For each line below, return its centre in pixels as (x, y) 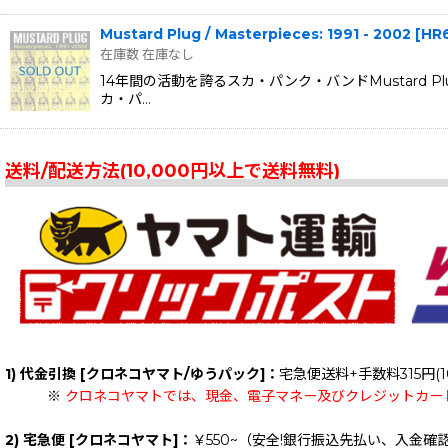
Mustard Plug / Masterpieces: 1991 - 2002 (255, 33)
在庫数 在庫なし (147, 53)
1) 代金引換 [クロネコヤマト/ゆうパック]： (142, 373)
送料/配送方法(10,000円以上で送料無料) (172, 170)
